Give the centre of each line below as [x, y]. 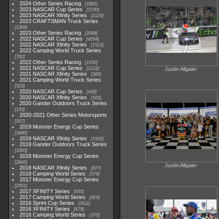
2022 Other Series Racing [51, 62]
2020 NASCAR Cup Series [51, 91]
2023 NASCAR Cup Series [51, 9]
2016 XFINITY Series [45, 209]
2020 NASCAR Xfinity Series [54, 97]
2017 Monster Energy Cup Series [59, 179]
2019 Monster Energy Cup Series [59, 127]
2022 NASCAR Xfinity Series [54, 44]
